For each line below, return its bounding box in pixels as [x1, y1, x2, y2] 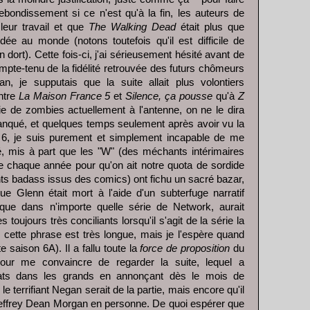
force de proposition [140, 243, 230, 255]
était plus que [176, 21, 244, 33]
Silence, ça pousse [125, 91, 213, 102]
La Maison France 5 [15, 91, 111, 102]
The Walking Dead [89, 21, 176, 33]
